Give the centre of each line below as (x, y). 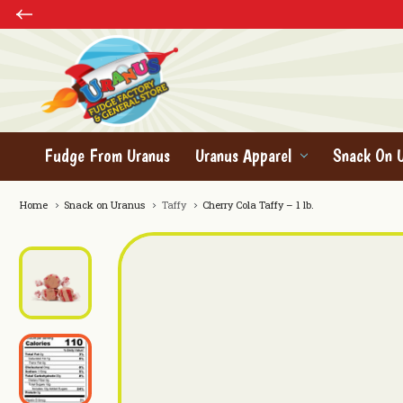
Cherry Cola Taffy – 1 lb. (258, 205)
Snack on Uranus (104, 205)
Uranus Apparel (243, 155)
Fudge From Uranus (107, 155)
